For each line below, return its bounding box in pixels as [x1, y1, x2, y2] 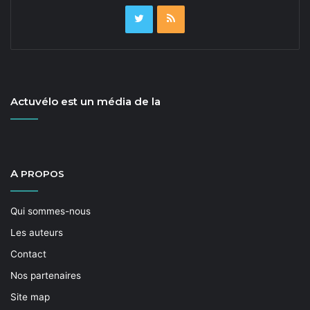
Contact [10, 248, 46, 259]
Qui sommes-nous [10, 206, 91, 217]
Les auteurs [10, 227, 63, 238]
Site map [10, 291, 50, 302]
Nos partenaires [10, 270, 81, 281]
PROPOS [21, 168, 64, 179]
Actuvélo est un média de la [10, 95, 161, 108]
